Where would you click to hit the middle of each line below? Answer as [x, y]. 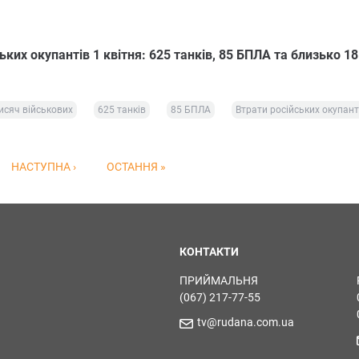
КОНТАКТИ [209, 252]
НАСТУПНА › [44, 167]
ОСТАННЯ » [136, 167]
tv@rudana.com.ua [246, 323]
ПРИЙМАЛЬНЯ [219, 281]
